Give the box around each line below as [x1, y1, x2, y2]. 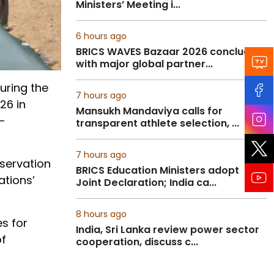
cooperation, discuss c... [76, 235, 198, 249]
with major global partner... [76, 57, 213, 71]
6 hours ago [76, 30, 127, 42]
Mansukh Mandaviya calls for [76, 104, 223, 118]
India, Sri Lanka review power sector [76, 223, 259, 237]
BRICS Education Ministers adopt [76, 163, 239, 177]
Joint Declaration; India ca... [76, 176, 217, 190]
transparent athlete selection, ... [76, 116, 239, 130]
